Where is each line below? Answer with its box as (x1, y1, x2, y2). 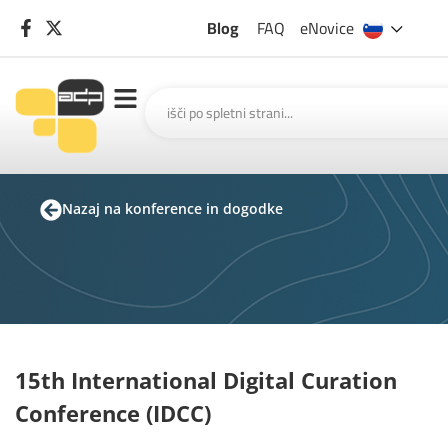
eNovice (299, 13, 354, 43)
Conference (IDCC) (15, 398, 211, 428)
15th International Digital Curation (15, 365, 397, 395)
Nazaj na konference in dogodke (62, 199, 283, 218)
